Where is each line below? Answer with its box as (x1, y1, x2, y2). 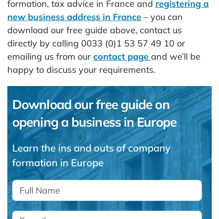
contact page (93, 51, 151, 62)
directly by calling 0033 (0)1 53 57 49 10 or (7, 38, 185, 49)
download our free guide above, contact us (7, 24, 182, 36)
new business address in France (7, 11, 141, 22)
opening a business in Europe (12, 114, 176, 130)
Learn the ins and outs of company (12, 142, 171, 154)
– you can (141, 11, 183, 22)
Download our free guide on (12, 96, 170, 112)
